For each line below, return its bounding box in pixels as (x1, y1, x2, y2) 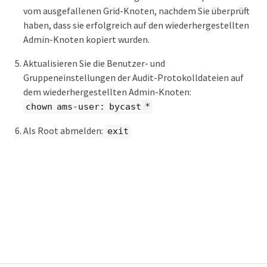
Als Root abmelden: (23, 125, 105, 137)
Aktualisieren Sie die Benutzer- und (23, 57, 165, 69)
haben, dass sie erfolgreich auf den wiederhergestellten (23, 18, 249, 31)
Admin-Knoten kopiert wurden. (23, 33, 150, 45)
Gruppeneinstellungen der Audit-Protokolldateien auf (23, 71, 244, 83)
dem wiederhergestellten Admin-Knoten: (23, 85, 191, 98)
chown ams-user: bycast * (26, 101, 151, 112)
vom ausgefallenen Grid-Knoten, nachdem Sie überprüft (23, 4, 250, 17)
